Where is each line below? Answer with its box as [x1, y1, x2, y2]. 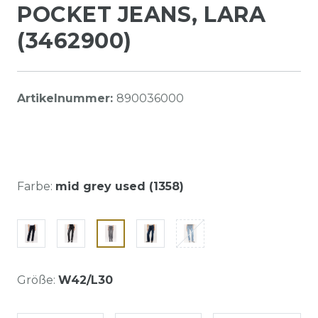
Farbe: [17, 179, 53, 193]
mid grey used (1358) [55, 179, 184, 193]
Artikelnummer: [17, 91, 116, 105]
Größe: [17, 273, 55, 287]
